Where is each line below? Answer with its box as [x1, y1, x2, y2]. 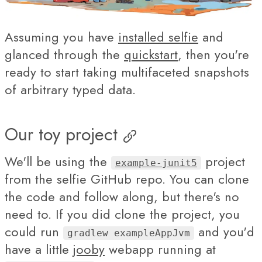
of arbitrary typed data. [5, 80, 136, 99]
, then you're [178, 45, 249, 64]
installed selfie [118, 27, 198, 46]
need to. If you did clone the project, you [5, 205, 240, 223]
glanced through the [5, 45, 124, 64]
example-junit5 [115, 157, 197, 168]
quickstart [124, 45, 178, 64]
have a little [5, 240, 73, 258]
